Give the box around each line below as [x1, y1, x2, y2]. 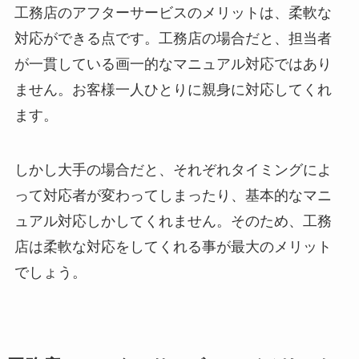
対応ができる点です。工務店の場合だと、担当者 [14, 30, 332, 47]
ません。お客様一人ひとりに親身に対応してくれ [14, 82, 332, 99]
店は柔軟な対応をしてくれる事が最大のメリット [14, 239, 332, 256]
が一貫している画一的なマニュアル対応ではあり [14, 56, 332, 73]
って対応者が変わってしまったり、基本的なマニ [14, 188, 332, 204]
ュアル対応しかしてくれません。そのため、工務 [14, 213, 332, 230]
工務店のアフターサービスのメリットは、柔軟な [14, 5, 332, 22]
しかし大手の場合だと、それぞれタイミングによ [14, 162, 332, 179]
